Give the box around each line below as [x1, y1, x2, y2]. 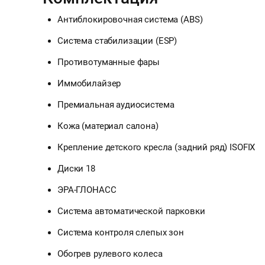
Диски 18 [57, 163, 95, 174]
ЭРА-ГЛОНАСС [57, 185, 117, 196]
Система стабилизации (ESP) [57, 35, 177, 47]
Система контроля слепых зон [57, 227, 184, 238]
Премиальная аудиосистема [57, 99, 174, 111]
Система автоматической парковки [57, 206, 205, 217]
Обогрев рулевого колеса [57, 248, 163, 260]
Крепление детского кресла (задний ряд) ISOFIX [57, 142, 256, 153]
